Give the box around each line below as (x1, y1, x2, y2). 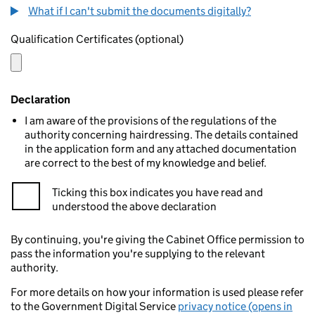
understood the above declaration (52, 200, 217, 213)
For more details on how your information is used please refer (11, 285, 304, 299)
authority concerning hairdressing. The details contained (25, 128, 298, 141)
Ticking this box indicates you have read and (52, 186, 263, 199)
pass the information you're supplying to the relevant (11, 247, 265, 260)
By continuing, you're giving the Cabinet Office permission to (11, 233, 304, 246)
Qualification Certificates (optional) (135, 32, 184, 46)
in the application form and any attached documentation (25, 142, 297, 155)
